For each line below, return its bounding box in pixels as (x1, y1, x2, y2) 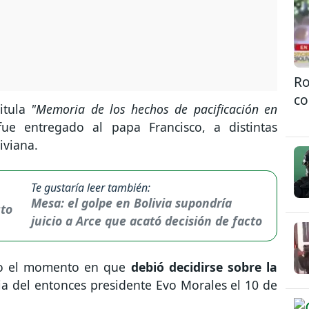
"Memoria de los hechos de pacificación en (26, 100, 278, 117)
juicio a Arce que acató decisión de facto (30, 212, 262, 229)
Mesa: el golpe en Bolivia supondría (30, 194, 232, 211)
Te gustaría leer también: (30, 179, 150, 195)
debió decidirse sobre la (130, 258, 278, 275)
